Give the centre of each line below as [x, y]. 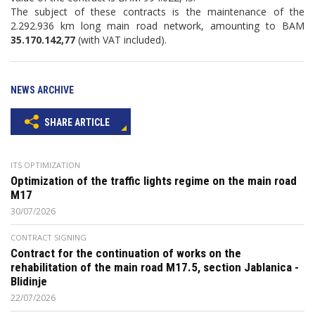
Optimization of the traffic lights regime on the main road [154, 181]
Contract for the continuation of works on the [126, 253]
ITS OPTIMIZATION [45, 165]
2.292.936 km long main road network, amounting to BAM [157, 26]
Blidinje [29, 281]
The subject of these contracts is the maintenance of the [157, 12]
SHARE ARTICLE [76, 122]
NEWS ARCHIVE [42, 90]
